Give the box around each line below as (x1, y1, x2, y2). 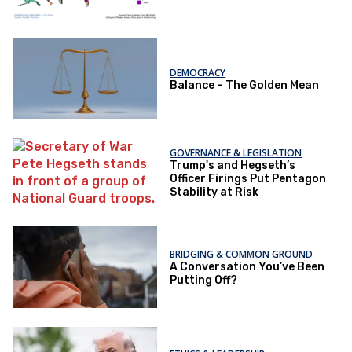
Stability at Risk (170, 185, 259, 200)
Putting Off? (170, 273, 238, 287)
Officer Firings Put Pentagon (170, 172, 327, 186)
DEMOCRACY (170, 65, 226, 79)
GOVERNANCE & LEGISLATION (170, 146, 302, 160)
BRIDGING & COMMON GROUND (170, 247, 313, 261)
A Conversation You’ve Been (170, 259, 325, 273)
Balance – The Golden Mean (170, 78, 320, 92)
